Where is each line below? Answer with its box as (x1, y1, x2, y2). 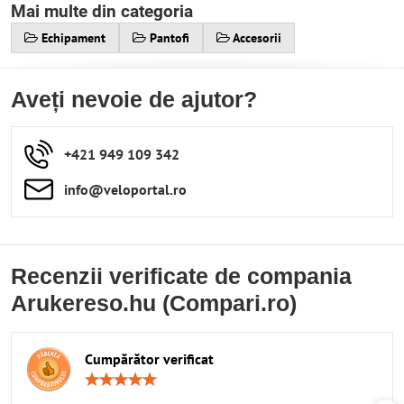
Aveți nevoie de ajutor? (11, 87, 257, 112)
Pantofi (150, 30, 189, 46)
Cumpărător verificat (85, 350, 214, 368)
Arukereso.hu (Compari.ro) (11, 291, 297, 316)
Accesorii (233, 30, 281, 46)
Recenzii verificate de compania (11, 264, 352, 289)
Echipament (41, 30, 106, 46)
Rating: (201, 370, 240, 386)
